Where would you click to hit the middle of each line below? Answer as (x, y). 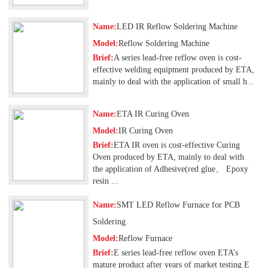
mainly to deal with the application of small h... (173, 81)
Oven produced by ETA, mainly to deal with (168, 157)
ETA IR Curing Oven (153, 114)
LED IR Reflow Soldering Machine (177, 26)
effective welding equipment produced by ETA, (173, 69)
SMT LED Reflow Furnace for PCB (178, 205)
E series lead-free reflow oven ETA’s (176, 253)
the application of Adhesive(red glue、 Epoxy (170, 169)
